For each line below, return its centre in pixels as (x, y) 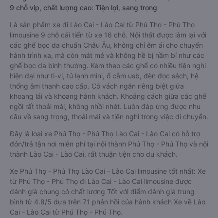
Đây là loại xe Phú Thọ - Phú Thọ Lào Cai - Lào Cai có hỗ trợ (105, 134)
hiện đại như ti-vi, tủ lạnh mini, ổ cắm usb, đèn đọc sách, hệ (104, 76)
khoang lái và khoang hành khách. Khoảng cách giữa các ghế (108, 96)
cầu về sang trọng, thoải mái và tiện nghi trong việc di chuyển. (109, 117)
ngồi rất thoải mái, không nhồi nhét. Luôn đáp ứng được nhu (105, 106)
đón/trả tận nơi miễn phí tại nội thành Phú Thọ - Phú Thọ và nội (109, 144)
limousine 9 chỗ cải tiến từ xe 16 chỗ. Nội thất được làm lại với (108, 35)
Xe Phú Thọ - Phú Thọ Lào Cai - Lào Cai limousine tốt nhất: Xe (108, 171)
